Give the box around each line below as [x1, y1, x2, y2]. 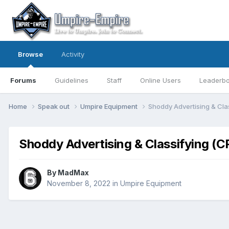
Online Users [140, 76, 181, 84]
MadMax [58, 168, 89, 177]
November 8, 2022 [47, 179, 110, 188]
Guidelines [55, 76, 88, 84]
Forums [10, 76, 36, 84]
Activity [61, 50, 84, 58]
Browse [18, 50, 43, 58]
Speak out [38, 102, 71, 110]
